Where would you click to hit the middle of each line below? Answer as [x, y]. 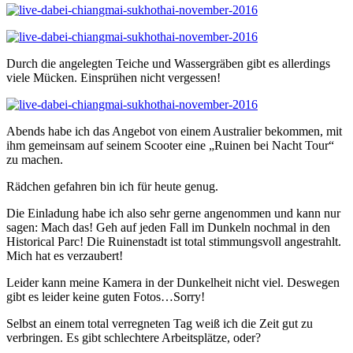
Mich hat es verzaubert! [65, 255]
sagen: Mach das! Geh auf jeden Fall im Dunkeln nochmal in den [168, 227]
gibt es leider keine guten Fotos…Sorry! [106, 296]
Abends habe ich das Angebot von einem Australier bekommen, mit [174, 131]
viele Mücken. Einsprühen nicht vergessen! [113, 77]
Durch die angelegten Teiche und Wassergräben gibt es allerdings [168, 63]
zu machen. [35, 159]
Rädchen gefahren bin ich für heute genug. [112, 186]
